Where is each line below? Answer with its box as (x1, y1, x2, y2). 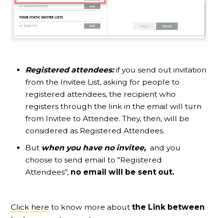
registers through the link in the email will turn (25, 102, 202, 111)
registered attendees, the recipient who (25, 90, 176, 99)
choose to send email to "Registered (25, 155, 163, 165)
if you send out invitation (114, 65, 207, 75)
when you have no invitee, (41, 143, 148, 153)
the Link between (132, 202, 205, 212)
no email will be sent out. (71, 167, 175, 177)
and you (148, 143, 181, 153)
